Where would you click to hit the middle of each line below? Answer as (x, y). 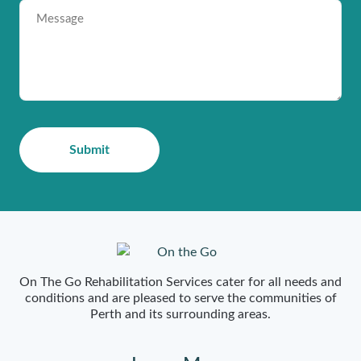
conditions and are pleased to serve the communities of (180, 298)
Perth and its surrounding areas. (180, 314)
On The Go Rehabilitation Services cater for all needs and (180, 282)
